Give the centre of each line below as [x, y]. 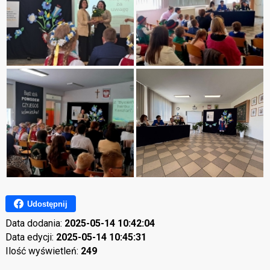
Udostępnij [47, 204]
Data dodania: [35, 224]
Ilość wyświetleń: [43, 251]
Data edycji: [30, 237]
